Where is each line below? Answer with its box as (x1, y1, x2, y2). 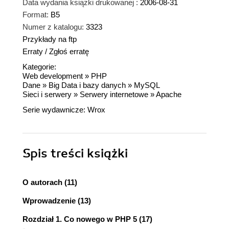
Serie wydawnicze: (22, 105, 87, 114)
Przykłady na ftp (22, 34, 77, 43)
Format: (22, 10, 49, 19)
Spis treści (22, 145, 87, 161)
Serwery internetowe (80, 89, 148, 99)
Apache (156, 89, 181, 99)
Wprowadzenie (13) (22, 196, 91, 205)
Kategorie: (22, 62, 56, 71)
